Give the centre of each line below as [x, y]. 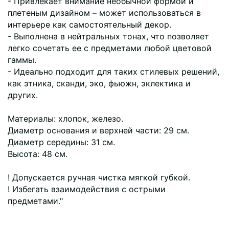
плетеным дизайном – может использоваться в [104, 13]
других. [23, 95]
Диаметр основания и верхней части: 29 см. [98, 130]
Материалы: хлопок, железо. [65, 118]
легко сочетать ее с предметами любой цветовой [110, 48]
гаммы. [22, 60]
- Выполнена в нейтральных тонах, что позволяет [108, 36]
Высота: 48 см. [38, 154]
